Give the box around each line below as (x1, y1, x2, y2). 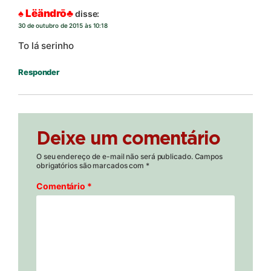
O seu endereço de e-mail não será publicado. (36, 152, 193, 162)
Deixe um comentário (36, 130, 220, 149)
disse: (74, 8, 100, 19)
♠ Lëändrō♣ (18, 7, 73, 19)
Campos (194, 152, 223, 162)
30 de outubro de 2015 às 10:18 (18, 21, 108, 29)
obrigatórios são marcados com (36, 161, 146, 171)
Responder (18, 67, 60, 77)
